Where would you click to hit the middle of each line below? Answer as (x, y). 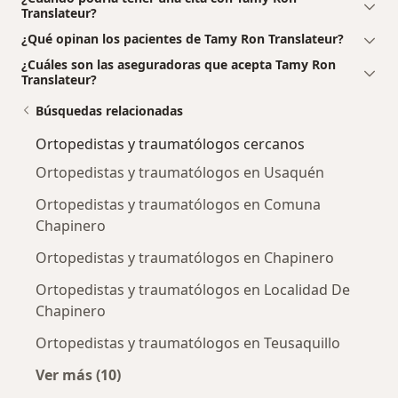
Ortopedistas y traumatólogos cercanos (170, 144)
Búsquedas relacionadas (109, 111)
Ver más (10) (78, 375)
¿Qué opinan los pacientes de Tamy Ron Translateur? (183, 39)
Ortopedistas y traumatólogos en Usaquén (180, 173)
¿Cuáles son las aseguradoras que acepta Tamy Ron (179, 65)
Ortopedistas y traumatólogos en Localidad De (193, 290)
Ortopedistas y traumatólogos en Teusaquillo (188, 343)
